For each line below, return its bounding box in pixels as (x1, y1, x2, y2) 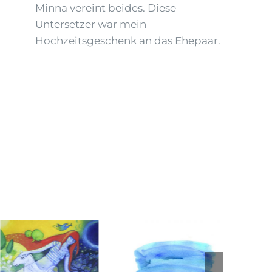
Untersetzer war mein (35, 18, 147, 30)
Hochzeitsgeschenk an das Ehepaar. (35, 34, 221, 47)
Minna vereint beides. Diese (35, 1, 177, 14)
